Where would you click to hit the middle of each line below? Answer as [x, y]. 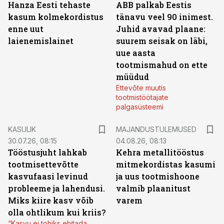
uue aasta [136, 53]
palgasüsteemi [140, 107]
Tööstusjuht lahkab [47, 152]
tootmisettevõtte [43, 164]
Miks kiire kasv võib [51, 200]
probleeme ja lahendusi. [56, 188]
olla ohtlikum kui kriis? [57, 212]
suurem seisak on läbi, [162, 41]
